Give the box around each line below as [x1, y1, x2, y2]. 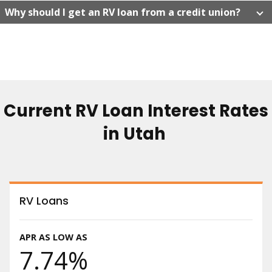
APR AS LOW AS [19, 231, 87, 243]
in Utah [103, 122, 169, 146]
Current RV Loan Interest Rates [4, 99, 268, 123]
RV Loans [19, 194, 69, 209]
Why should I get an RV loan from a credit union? [5, 5, 240, 19]
